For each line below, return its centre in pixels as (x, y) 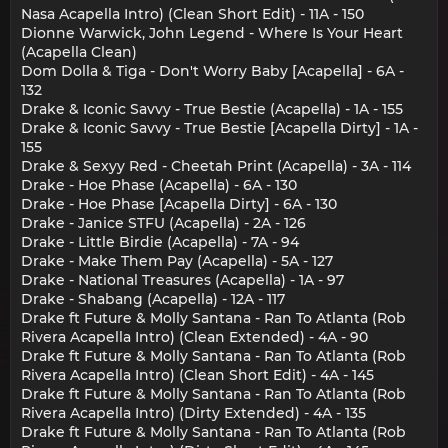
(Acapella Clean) (79, 51)
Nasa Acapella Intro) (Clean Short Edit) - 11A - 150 (192, 13)
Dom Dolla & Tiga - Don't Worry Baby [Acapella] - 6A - (212, 70)
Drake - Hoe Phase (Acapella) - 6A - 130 (159, 184)
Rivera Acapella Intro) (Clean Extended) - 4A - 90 (194, 336)
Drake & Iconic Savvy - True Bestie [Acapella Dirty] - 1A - (219, 127)
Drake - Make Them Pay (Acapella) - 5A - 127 (177, 260)
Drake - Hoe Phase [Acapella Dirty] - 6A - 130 (179, 203)
